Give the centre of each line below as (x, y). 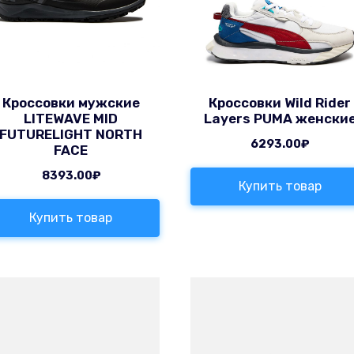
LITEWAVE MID (71, 119)
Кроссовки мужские (71, 103)
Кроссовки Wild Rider (280, 103)
